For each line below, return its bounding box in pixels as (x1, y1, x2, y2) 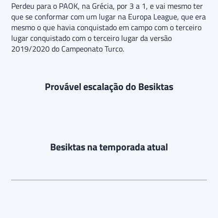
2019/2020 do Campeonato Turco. (11, 42, 124, 54)
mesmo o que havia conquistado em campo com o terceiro (11, 21, 201, 33)
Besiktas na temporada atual (50, 139, 168, 154)
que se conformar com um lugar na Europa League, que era (11, 10, 206, 22)
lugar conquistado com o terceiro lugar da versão (11, 32, 172, 44)
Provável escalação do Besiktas (45, 78, 173, 94)
